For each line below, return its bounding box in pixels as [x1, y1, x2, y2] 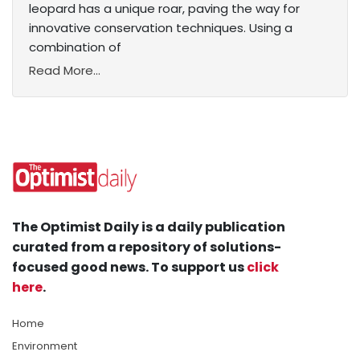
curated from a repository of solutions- [12, 238, 281, 257]
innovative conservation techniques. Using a [29, 19, 292, 37]
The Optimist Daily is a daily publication [12, 218, 285, 237]
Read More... [29, 62, 100, 80]
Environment [12, 338, 77, 354]
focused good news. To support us [12, 258, 247, 277]
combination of [29, 39, 121, 56]
